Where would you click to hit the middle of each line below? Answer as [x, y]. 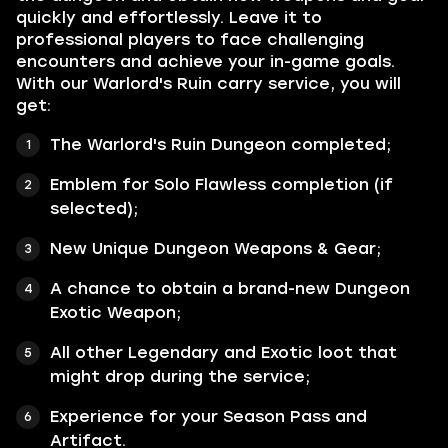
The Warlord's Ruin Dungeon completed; [220, 144]
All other [89, 352]
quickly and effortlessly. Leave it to [169, 17]
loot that [355, 352]
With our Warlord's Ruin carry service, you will [208, 83]
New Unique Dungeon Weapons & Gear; [215, 248]
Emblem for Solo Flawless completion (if [221, 184]
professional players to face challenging [190, 39]
